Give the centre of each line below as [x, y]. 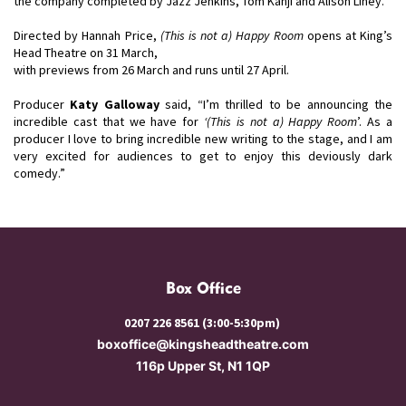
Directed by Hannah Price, [87, 35]
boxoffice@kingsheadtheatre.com [203, 343]
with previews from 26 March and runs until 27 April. [151, 70]
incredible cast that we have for [109, 121]
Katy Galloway [115, 104]
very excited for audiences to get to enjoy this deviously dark [203, 156]
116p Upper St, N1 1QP [203, 365]
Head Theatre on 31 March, [86, 53]
